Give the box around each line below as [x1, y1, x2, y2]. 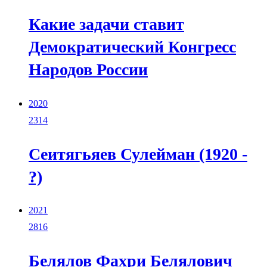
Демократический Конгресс [29, 38, 236, 57]
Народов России [29, 60, 148, 79]
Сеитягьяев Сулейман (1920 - [29, 144, 247, 163]
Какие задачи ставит [29, 15, 184, 34]
